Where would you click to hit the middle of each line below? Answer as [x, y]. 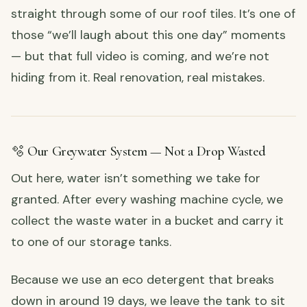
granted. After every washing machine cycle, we [147, 199]
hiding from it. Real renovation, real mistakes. [138, 77]
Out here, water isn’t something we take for [136, 178]
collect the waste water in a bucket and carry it [147, 220]
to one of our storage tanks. [91, 242]
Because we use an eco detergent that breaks [143, 279]
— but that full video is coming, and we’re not [140, 56]
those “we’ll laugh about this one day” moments [148, 35]
